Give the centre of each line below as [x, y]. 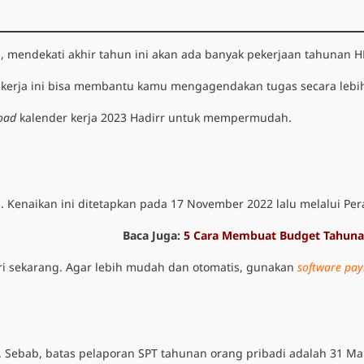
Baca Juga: [153, 235]
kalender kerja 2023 [73, 117]
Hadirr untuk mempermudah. [209, 117]
